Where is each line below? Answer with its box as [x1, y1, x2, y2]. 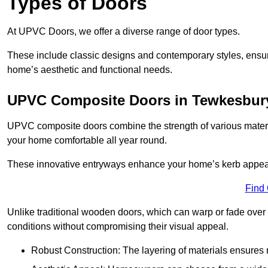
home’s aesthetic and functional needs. [7, 65, 172, 75]
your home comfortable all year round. [7, 135, 167, 146]
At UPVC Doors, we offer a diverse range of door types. [7, 26, 240, 37]
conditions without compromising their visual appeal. [7, 221, 229, 232]
